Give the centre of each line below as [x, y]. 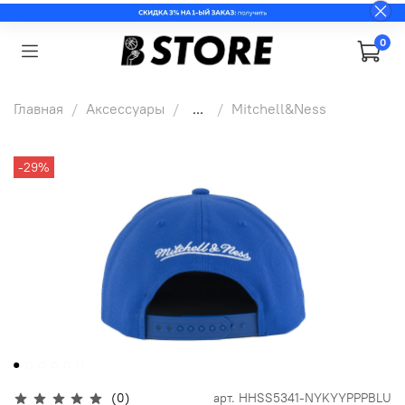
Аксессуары [125, 109]
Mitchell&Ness [279, 109]
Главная [38, 109]
